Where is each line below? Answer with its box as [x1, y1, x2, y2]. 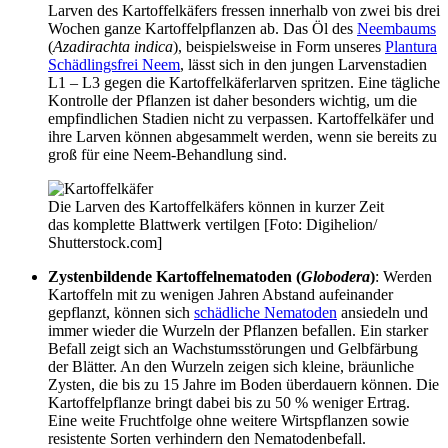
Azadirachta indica [53, 37, 173, 55]
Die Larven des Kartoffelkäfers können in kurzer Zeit [48, 197, 384, 215]
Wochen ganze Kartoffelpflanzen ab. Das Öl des [48, 19, 357, 37]
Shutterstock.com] [48, 233, 162, 251]
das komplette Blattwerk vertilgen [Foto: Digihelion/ [48, 215, 377, 233]
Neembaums [357, 19, 436, 37]
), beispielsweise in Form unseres [173, 37, 385, 55]
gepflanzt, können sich [48, 303, 194, 321]
